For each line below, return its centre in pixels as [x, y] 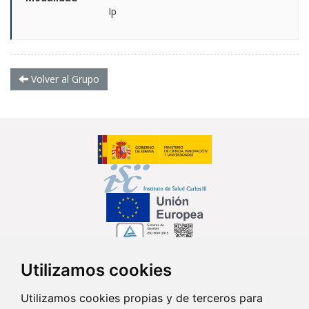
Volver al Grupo [64, 79]
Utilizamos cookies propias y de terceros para [142, 298]
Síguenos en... [154, 274]
